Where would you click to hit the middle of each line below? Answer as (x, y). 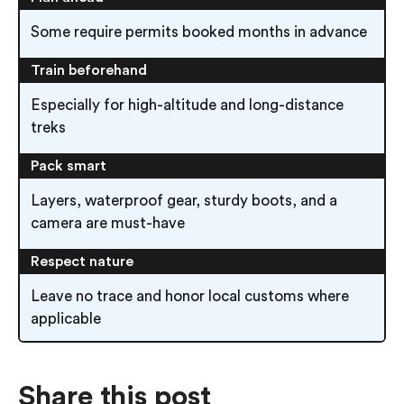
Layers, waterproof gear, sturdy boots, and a (184, 201)
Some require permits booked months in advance (199, 32)
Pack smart (69, 166)
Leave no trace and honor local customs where (190, 297)
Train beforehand (89, 71)
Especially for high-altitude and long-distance (187, 106)
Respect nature (82, 262)
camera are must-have (108, 224)
